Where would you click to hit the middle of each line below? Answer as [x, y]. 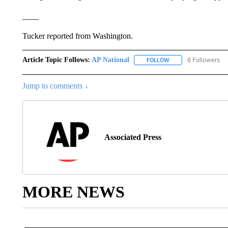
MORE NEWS [73, 192]
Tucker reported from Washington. [77, 36]
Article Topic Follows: [56, 60]
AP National [110, 60]
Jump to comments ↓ [55, 86]
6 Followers [203, 60]
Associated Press [133, 137]
